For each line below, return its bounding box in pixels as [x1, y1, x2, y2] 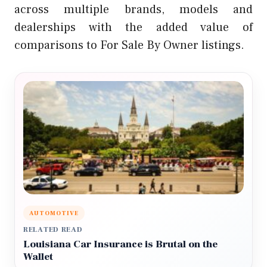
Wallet [23, 250, 53, 263]
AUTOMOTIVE [29, 209, 79, 217]
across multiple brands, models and [14, 1, 253, 17]
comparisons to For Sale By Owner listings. [14, 37, 244, 53]
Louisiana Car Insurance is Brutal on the [23, 237, 218, 251]
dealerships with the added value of [14, 19, 253, 35]
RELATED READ [23, 225, 83, 234]
